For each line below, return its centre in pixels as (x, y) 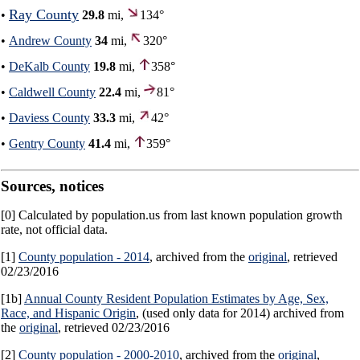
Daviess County (49, 118)
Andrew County (50, 41)
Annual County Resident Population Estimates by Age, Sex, (176, 299)
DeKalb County (49, 67)
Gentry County (47, 144)
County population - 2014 (84, 257)
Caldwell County (52, 92)
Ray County (44, 15)
